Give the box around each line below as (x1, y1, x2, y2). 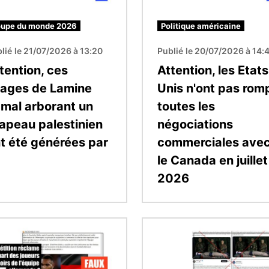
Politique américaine (161, 20, 241, 31)
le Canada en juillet (157, 153, 268, 168)
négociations (157, 116, 233, 131)
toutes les (157, 98, 215, 113)
